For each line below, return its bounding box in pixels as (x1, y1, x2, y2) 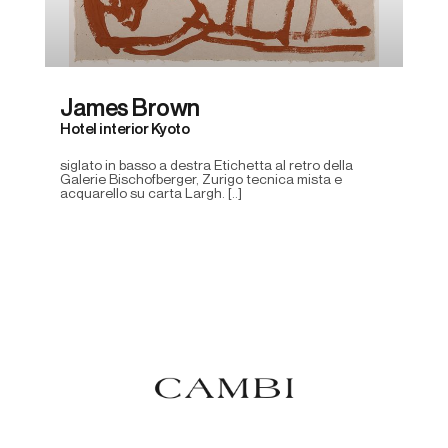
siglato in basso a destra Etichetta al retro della (60, 159, 353, 173)
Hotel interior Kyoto (60, 122, 189, 137)
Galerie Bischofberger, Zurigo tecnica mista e (60, 173, 342, 187)
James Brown (60, 97, 200, 121)
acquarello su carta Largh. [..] (60, 187, 242, 201)
